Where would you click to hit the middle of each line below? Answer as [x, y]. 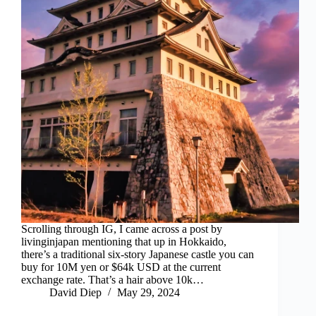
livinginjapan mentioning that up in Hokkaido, [124, 242]
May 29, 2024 [148, 293]
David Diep [75, 293]
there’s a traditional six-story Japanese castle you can [138, 255]
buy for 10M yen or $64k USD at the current [121, 267]
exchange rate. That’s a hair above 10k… [113, 280]
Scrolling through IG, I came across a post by [122, 229]
